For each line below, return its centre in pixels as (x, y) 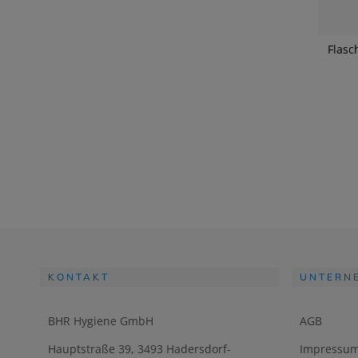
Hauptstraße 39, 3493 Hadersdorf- (139, 348)
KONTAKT (79, 276)
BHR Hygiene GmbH (101, 320)
